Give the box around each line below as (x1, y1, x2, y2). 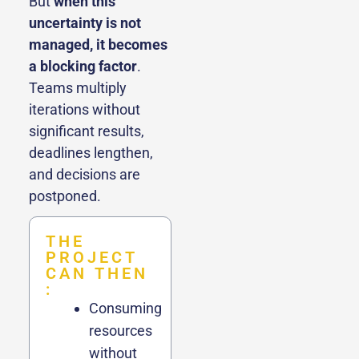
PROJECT (46, 247, 138, 267)
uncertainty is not (29, 14, 141, 31)
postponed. (29, 187, 101, 204)
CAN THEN (46, 263, 148, 283)
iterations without (29, 100, 140, 118)
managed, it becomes (29, 35, 167, 53)
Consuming (89, 299, 162, 317)
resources (89, 321, 152, 339)
